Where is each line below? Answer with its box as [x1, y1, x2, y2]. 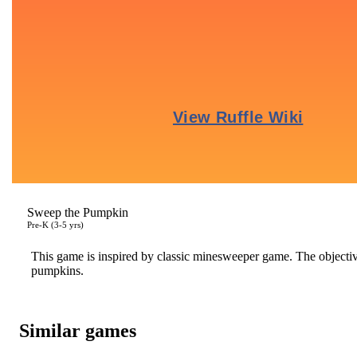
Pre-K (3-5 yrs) [27, 220, 84, 229]
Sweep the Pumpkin [27, 206, 128, 219]
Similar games [19, 320, 136, 341]
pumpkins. [31, 264, 84, 277]
